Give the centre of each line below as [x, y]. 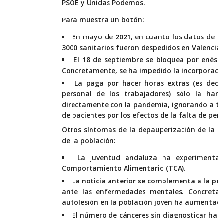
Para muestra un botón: [103, 19]
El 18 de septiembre [110, 60]
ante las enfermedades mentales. [123, 191]
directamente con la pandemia [115, 105]
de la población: [89, 140]
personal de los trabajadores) [119, 94]
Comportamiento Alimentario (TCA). [124, 168]
